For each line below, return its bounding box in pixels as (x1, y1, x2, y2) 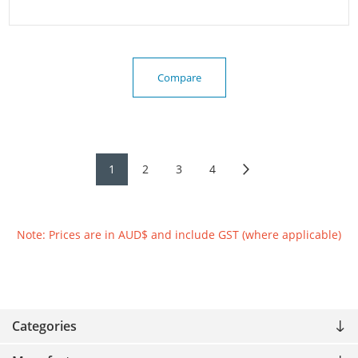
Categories (12, 317, 77, 336)
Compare (157, 70, 201, 86)
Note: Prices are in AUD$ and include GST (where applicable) (17, 227, 341, 243)
